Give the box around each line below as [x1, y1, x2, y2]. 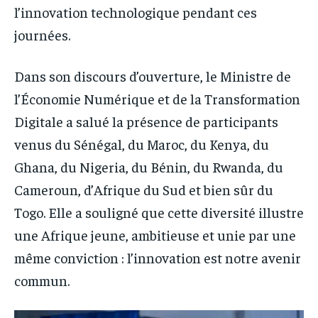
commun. [14, 270, 70, 289]
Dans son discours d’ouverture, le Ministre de [14, 66, 291, 84]
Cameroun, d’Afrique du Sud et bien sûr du [14, 180, 273, 198]
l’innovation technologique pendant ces [14, 2, 257, 21]
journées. [14, 25, 70, 43]
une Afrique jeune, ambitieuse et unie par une [14, 225, 296, 243]
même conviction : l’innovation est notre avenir [14, 248, 301, 266]
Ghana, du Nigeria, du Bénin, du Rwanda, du [14, 157, 283, 175]
